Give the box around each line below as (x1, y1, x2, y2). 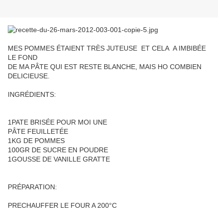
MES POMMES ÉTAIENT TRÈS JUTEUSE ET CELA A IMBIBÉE (8, 44, 208, 53)
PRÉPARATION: (8, 183, 57, 191)
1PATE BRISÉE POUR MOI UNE (8, 118, 107, 127)
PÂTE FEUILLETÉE (8, 127, 68, 136)
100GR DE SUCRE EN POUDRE (8, 146, 108, 154)
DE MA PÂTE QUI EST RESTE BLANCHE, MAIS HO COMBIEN (8, 63, 201, 71)
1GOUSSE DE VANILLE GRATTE (8, 155, 110, 163)
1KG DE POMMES (8, 137, 65, 145)
